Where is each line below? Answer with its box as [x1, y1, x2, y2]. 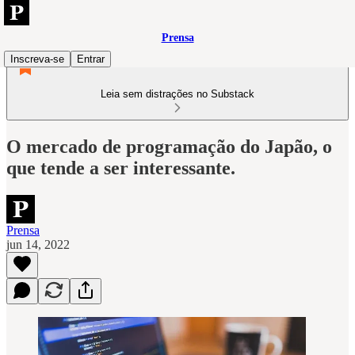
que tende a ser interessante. [6, 157, 235, 178]
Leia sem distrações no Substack [101, 88, 254, 100]
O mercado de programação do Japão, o [6, 136, 332, 157]
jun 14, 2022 [6, 237, 70, 251]
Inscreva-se [10, 53, 64, 65]
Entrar [77, 53, 105, 65]
